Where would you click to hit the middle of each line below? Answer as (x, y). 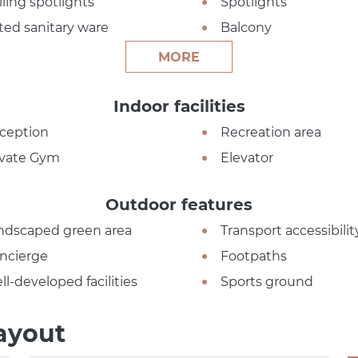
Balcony (246, 28)
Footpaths (253, 257)
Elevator (247, 158)
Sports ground (267, 282)
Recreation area (270, 133)
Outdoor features (179, 205)
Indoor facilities (179, 107)
